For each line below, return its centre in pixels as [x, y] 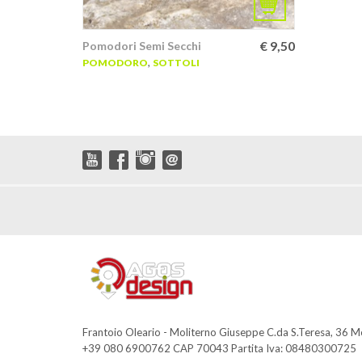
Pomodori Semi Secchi [142, 45]
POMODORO [115, 62]
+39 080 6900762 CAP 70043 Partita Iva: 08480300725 [219, 348]
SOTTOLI [176, 62]
